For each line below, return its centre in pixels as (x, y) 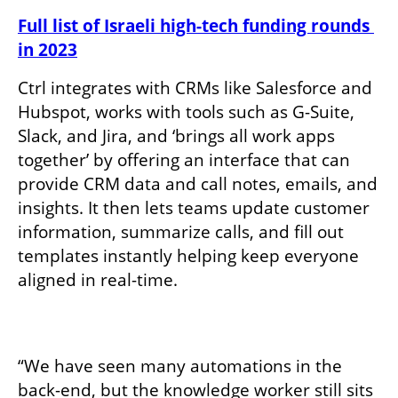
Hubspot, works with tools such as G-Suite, (186, 111)
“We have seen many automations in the (180, 366)
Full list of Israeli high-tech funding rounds (194, 25)
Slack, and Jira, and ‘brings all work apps (176, 135)
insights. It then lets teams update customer (194, 207)
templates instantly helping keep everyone (188, 255)
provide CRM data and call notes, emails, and (198, 183)
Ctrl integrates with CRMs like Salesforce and (195, 88)
